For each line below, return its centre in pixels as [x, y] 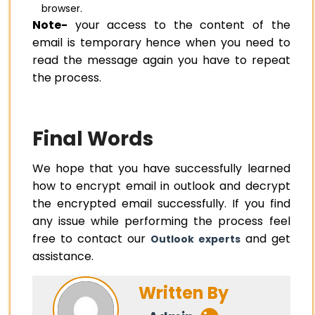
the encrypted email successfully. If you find [161, 204]
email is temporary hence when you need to [161, 43]
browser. [63, 9]
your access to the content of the [179, 25]
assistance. [63, 257]
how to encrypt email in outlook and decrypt [161, 186]
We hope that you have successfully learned [161, 169]
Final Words [93, 139]
